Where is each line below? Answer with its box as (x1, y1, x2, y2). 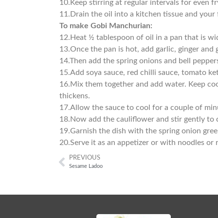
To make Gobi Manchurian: (59, 22, 153, 30)
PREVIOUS (69, 155, 101, 161)
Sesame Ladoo (69, 163, 103, 169)
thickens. (59, 92, 91, 100)
